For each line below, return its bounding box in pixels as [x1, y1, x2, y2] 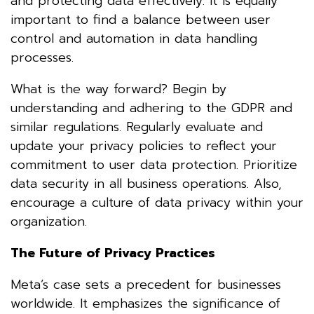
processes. [11, 47, 74, 67]
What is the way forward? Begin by [11, 78, 226, 99]
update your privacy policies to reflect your [11, 135, 277, 156]
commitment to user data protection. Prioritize [11, 154, 297, 175]
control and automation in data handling [11, 28, 257, 48]
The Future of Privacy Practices [11, 243, 215, 263]
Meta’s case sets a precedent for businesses [11, 274, 281, 294]
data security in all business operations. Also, [11, 173, 282, 193]
